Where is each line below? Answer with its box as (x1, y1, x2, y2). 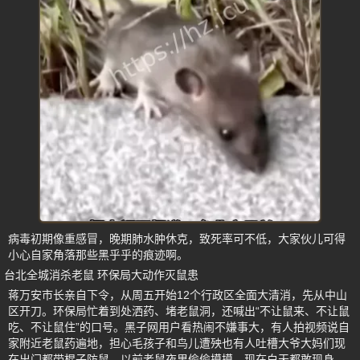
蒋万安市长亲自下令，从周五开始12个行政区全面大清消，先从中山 (8, 288, 347, 302)
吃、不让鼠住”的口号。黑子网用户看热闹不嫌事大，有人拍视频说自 (8, 321, 350, 334)
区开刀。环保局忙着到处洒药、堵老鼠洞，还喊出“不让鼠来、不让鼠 (8, 305, 350, 318)
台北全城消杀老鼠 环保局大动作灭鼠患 (4, 268, 198, 282)
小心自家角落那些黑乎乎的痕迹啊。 (8, 248, 188, 262)
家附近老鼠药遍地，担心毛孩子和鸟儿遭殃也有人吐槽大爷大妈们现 (8, 337, 346, 350)
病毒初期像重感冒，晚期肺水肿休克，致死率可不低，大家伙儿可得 (8, 232, 346, 246)
